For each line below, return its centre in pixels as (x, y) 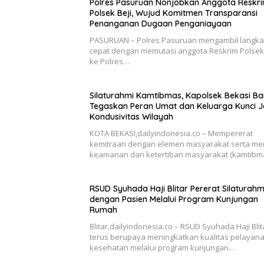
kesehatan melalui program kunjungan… (162, 248)
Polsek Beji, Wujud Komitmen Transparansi (174, 13)
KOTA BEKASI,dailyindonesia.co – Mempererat (171, 133)
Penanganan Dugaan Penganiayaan (161, 24)
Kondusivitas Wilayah (131, 117)
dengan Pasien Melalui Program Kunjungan (174, 199)
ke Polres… (110, 62)
